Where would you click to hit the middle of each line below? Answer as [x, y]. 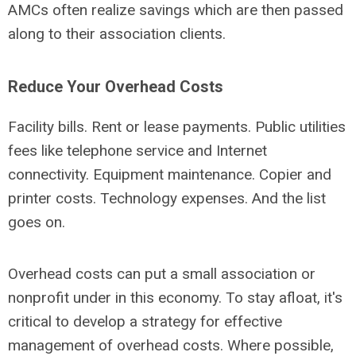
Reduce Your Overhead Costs [116, 87]
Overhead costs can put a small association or [162, 274]
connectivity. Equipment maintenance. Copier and [170, 174]
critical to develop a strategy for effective [145, 321]
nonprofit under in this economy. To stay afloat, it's [175, 298]
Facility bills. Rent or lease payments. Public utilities [177, 127]
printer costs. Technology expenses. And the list [167, 198]
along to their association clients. [117, 34]
